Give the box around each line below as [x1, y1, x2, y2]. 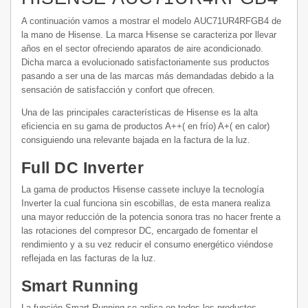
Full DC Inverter [21, 159, 144, 177]
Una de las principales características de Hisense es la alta [21, 107, 258, 118]
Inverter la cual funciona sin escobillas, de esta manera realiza [21, 198, 270, 209]
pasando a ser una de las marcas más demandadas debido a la [21, 71, 274, 82]
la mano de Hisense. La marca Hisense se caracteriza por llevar [21, 30, 276, 41]
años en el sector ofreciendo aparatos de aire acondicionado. [21, 43, 263, 54]
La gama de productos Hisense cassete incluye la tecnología [21, 184, 264, 195]
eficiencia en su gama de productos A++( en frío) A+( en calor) [21, 121, 269, 132]
